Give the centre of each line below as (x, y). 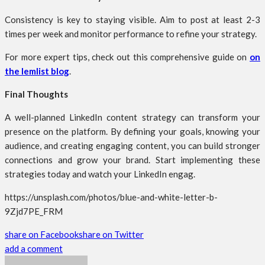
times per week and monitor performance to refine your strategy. (131, 34)
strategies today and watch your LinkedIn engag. (100, 174)
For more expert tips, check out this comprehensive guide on (127, 57)
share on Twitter (111, 235)
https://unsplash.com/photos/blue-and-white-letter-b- (111, 197)
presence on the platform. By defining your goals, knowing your (132, 132)
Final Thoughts (36, 94)
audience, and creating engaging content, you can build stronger (132, 146)
